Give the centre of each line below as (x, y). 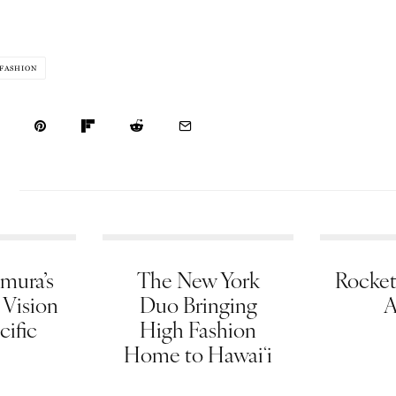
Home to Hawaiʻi (198, 354)
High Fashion (198, 329)
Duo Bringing (198, 304)
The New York (198, 279)
